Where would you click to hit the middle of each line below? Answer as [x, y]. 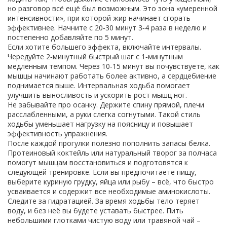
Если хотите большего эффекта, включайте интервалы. [104, 47]
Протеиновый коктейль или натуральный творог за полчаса [112, 153]
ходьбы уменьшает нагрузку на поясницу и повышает [100, 124]
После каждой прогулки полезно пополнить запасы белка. [109, 143]
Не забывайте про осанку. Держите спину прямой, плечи [106, 105]
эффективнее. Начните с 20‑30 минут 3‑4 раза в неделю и [107, 28]
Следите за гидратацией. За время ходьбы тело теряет [104, 201]
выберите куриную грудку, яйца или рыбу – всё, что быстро [111, 182]
